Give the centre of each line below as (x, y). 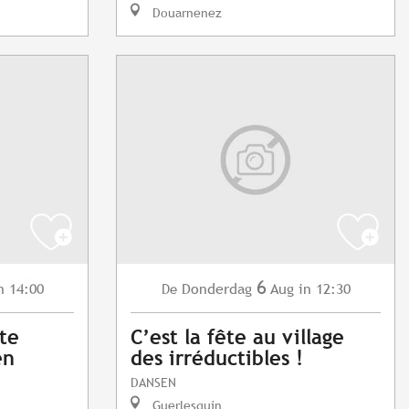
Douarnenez (185, 13)
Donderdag (216, 289)
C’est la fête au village (237, 338)
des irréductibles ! (217, 359)
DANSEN (153, 383)
